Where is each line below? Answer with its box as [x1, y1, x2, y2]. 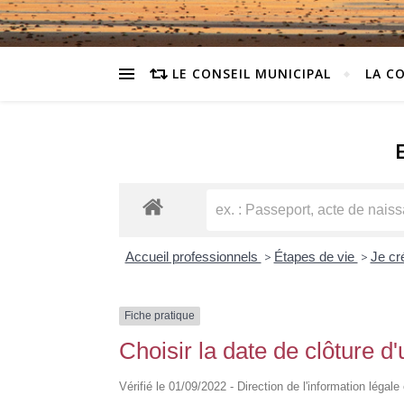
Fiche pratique [124, 309, 195, 323]
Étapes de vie [273, 249, 358, 265]
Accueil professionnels [124, 249, 262, 265]
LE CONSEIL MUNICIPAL [172, 65, 331, 82]
